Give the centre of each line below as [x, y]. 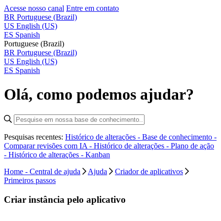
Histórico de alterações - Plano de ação [154, 146]
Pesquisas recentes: [35, 137]
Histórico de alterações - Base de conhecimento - [141, 137]
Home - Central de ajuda [42, 171]
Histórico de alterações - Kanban [59, 154]
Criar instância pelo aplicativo [65, 199]
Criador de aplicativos [149, 171]
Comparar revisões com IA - [49, 146]
